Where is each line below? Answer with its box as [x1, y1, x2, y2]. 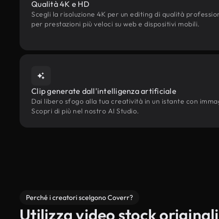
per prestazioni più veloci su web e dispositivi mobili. [31, 20, 200, 28]
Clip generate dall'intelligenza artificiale [31, 86, 176, 96]
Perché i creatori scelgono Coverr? [26, 193, 133, 202]
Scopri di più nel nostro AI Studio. [31, 107, 139, 115]
